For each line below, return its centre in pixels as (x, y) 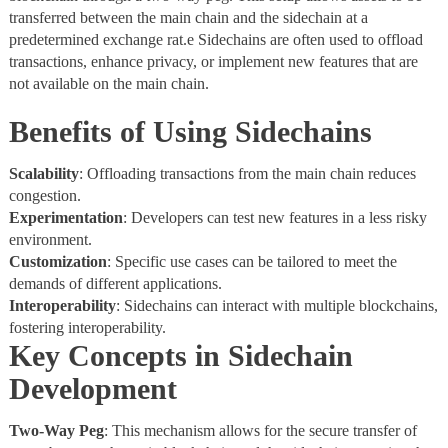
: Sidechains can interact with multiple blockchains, (276, 306)
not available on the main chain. (108, 84)
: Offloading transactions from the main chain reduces (247, 174)
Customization (57, 262)
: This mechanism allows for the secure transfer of (260, 431)
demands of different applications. (115, 284)
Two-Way (41, 431)
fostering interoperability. (87, 328)
